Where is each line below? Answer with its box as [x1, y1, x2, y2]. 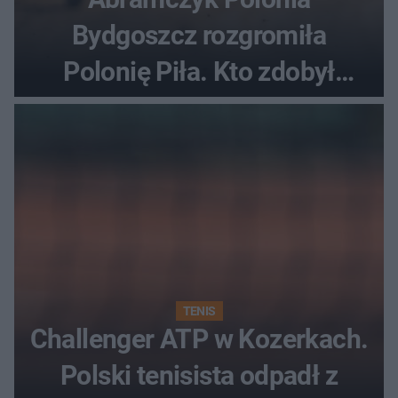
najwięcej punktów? [85, 92, 313, 124]
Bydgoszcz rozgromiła [72, 20, 326, 52]
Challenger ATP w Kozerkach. [29, 323, 369, 355]
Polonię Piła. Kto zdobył [63, 56, 335, 88]
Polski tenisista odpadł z [60, 360, 338, 392]
